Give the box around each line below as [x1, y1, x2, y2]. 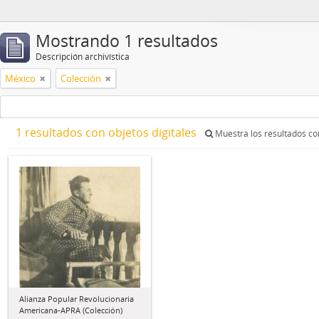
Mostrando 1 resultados [36, 30, 218, 52]
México [5, 72, 36, 85]
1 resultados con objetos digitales [16, 125, 199, 140]
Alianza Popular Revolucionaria [19, 293, 134, 304]
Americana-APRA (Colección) [19, 305, 122, 315]
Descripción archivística [36, 51, 130, 63]
